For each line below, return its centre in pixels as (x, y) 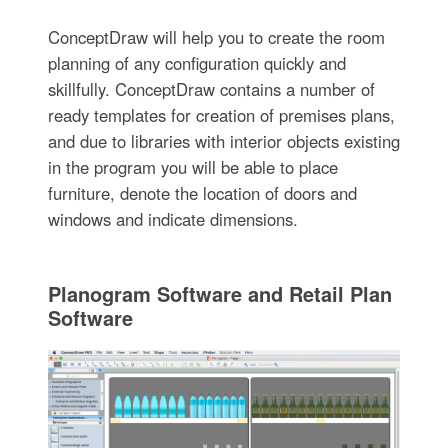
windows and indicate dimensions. (172, 218)
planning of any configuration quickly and (196, 62)
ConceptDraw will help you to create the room (216, 36)
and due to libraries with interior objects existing (223, 140)
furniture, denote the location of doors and (202, 192)
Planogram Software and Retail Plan (219, 293)
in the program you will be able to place (192, 166)
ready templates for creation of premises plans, (221, 114)
